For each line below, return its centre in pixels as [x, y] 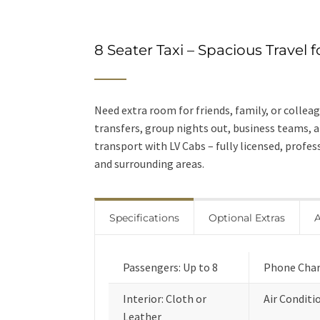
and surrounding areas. [149, 164]
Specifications [144, 218]
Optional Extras [247, 218]
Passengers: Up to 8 [170, 267]
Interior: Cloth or [165, 299]
